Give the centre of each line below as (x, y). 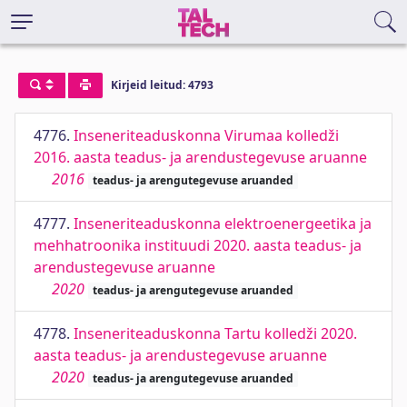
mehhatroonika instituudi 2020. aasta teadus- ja (198, 245)
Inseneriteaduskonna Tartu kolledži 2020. (215, 333)
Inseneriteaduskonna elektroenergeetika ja (223, 223)
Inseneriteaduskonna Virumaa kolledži (206, 135)
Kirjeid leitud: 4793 (162, 85)
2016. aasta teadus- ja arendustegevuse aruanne (200, 157)
